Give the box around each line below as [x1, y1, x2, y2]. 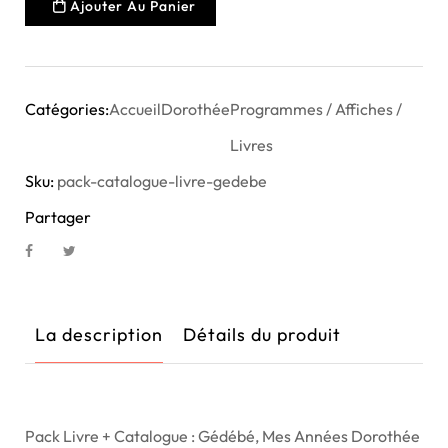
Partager [25, 207, 91, 228]
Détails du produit [183, 323, 341, 347]
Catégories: [25, 99, 109, 120]
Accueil [109, 99, 161, 120]
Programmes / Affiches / [230, 99, 402, 120]
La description [35, 323, 163, 347]
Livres [230, 135, 273, 156]
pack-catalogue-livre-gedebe [57, 171, 267, 192]
